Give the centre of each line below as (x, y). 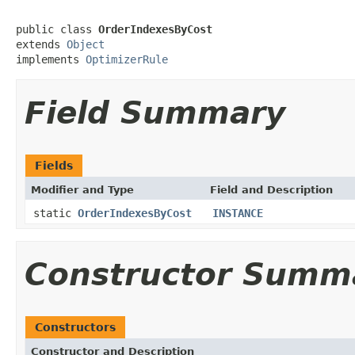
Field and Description (271, 189)
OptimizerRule (127, 59)
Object (86, 44)
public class (57, 29)
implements (51, 59)
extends (41, 44)
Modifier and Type (82, 189)
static (55, 213)
